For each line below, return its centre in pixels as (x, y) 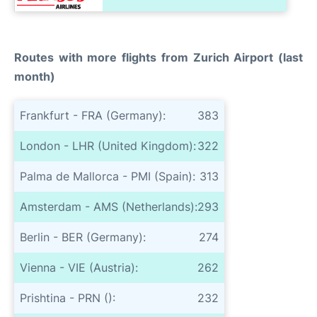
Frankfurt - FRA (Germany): (93, 115)
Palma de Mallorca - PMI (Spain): (108, 176)
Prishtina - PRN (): (68, 298)
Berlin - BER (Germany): (83, 237)
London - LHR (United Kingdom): (108, 145)
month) (35, 76)
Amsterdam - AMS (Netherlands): (109, 206)
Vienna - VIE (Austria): (79, 267)
